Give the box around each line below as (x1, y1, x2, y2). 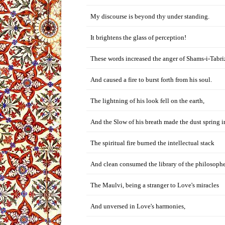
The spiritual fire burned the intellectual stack (90, 139, 214, 147)
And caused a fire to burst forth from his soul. (90, 76, 212, 83)
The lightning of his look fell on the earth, (90, 97, 204, 104)
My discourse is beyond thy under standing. (90, 13, 209, 20)
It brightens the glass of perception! (90, 34, 186, 41)
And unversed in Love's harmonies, (90, 202, 185, 210)
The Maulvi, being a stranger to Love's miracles (90, 181, 219, 189)
